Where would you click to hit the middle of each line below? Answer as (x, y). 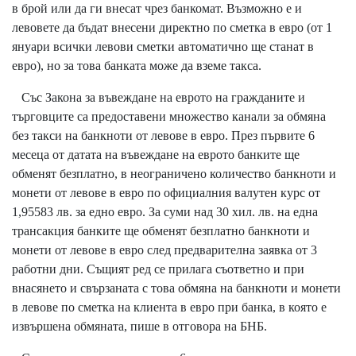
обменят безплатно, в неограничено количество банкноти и (174, 173)
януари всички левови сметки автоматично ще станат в (163, 46)
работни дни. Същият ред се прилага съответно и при (158, 269)
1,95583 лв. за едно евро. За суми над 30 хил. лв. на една (165, 211)
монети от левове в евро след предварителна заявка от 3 (164, 250)
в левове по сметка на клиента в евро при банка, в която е (169, 307)
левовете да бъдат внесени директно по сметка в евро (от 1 (172, 27)
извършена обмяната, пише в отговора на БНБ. (139, 326)
